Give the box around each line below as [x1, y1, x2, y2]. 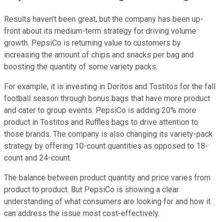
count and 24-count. [4, 153, 71, 163]
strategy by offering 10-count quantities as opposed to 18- [4, 141, 208, 151]
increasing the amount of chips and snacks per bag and [4, 50, 194, 60]
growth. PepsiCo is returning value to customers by [4, 38, 181, 48]
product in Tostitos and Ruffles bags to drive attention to [4, 117, 198, 127]
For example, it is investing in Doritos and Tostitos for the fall [4, 82, 216, 92]
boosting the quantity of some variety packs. [4, 62, 158, 72]
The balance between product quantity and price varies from [4, 173, 211, 183]
